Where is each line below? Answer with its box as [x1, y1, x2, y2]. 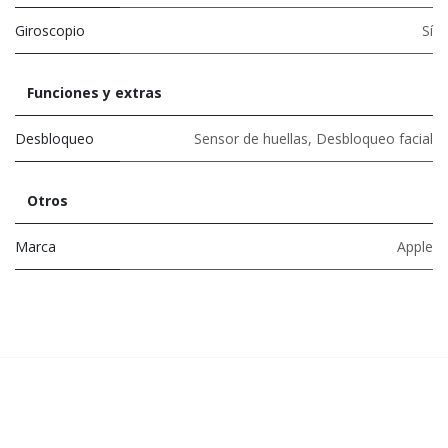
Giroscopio [15, 20, 85, 40]
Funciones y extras [27, 82, 162, 102]
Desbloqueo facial [316, 128, 433, 148]
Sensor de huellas [194, 128, 308, 148]
